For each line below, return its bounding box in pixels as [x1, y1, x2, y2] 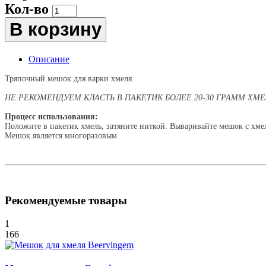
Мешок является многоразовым [5, 131, 117, 140]
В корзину [9, 18, 102, 40]
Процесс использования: [5, 112, 98, 121]
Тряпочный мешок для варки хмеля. [5, 74, 134, 83]
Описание [28, 53, 69, 64]
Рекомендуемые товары [5, 194, 127, 207]
